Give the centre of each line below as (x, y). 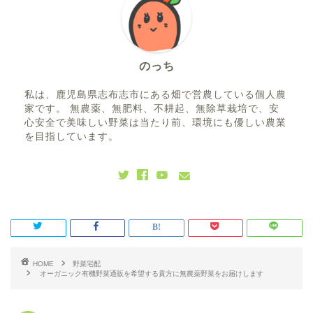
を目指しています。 (72, 137)
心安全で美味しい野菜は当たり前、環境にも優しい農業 (155, 123)
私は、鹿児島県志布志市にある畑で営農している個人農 (155, 95)
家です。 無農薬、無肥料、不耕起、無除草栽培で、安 (152, 109)
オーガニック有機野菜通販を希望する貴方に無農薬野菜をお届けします (152, 274)
